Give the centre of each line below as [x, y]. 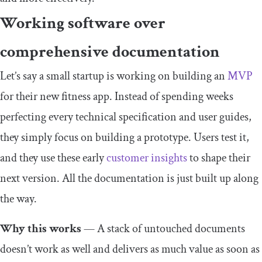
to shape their [219, 158]
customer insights [147, 158]
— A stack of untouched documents [163, 229]
